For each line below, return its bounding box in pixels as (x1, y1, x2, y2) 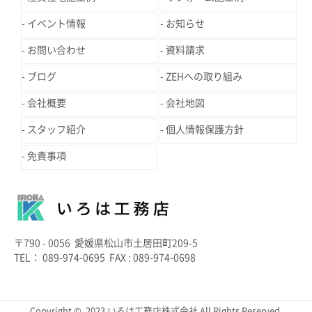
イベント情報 (27, 19, 86, 29)
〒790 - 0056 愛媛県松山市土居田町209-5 (14, 238, 198, 249)
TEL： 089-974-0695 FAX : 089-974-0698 (14, 253, 196, 263)
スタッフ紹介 (27, 125, 86, 135)
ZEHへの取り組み (166, 72, 243, 82)
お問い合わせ (27, 45, 86, 56)
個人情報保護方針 (166, 125, 244, 135)
